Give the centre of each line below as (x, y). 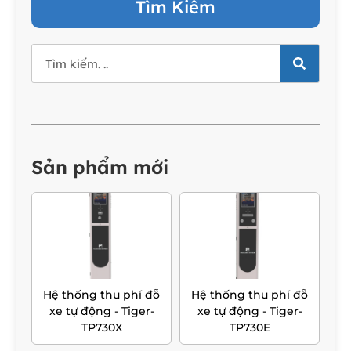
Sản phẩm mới (100, 167)
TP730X (101, 328)
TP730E (250, 328)
